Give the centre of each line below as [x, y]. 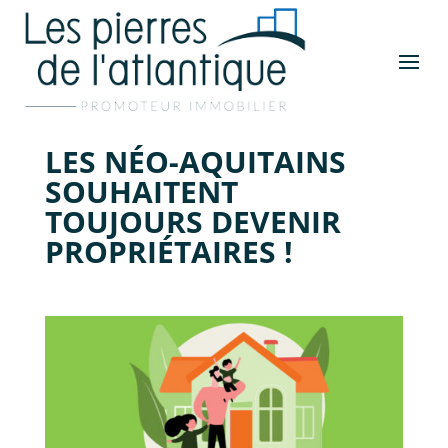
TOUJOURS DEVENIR [192, 221]
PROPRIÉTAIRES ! [168, 251]
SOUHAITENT [141, 191]
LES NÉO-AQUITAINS [195, 161]
